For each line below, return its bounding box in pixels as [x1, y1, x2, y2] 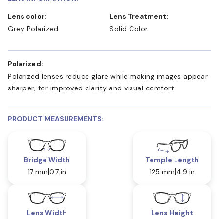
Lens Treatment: [113, 11, 169, 21]
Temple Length [145, 155, 199, 164]
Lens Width [27, 208, 67, 217]
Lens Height [151, 208, 193, 217]
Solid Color [109, 24, 148, 33]
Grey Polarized [8, 24, 58, 33]
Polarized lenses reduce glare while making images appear [8, 71, 208, 81]
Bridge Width [23, 155, 70, 164]
